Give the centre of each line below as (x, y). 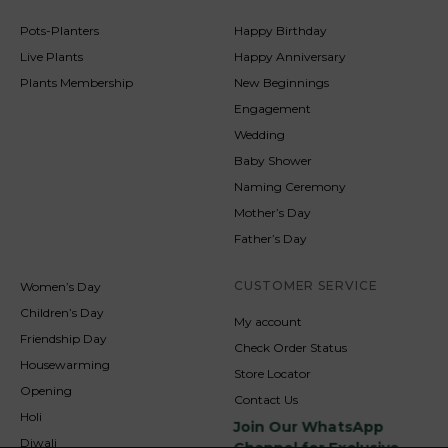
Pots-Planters (59, 30)
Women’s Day (60, 286)
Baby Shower (273, 160)
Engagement (272, 108)
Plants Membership (76, 82)
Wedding (259, 134)
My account (268, 321)
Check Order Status (290, 347)
